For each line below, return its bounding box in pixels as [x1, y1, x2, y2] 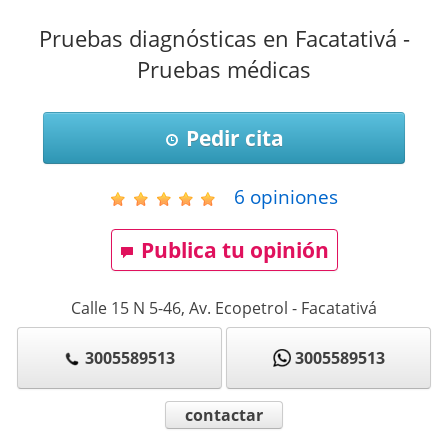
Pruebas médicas [137, 54, 311, 86]
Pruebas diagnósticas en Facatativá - [38, 23, 410, 55]
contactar [185, 403, 263, 426]
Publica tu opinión [140, 236, 329, 265]
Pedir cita [185, 124, 284, 153]
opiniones [244, 183, 338, 211]
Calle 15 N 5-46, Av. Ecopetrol [71, 297, 288, 320]
